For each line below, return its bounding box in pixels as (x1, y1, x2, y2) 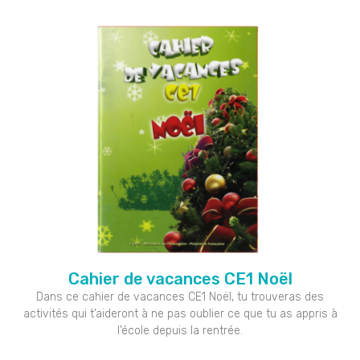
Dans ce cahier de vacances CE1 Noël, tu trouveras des (36, 290, 324, 305)
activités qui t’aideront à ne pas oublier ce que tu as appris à (22, 307, 337, 321)
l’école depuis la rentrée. (117, 324, 243, 338)
